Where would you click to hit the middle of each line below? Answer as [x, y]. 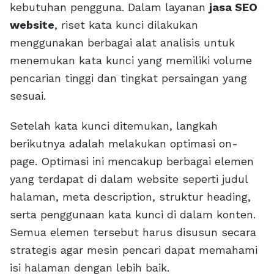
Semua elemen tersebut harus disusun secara [133, 232]
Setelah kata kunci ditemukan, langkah [114, 126]
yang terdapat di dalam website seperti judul [129, 179]
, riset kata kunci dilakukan [126, 25]
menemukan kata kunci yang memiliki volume [131, 61]
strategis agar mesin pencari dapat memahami [134, 250]
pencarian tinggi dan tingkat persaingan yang [128, 78]
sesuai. [28, 96]
